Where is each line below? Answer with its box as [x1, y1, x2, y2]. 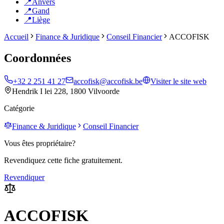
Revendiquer [4, 172, 44, 181]
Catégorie [4, 103, 34, 112]
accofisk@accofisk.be [73, 76, 142, 85]
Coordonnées [4, 51, 71, 64]
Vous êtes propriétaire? [4, 138, 75, 147]
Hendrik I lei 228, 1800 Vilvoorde [12, 86, 119, 95]
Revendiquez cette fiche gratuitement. [4, 155, 122, 164]
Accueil [4, 32, 28, 41]
